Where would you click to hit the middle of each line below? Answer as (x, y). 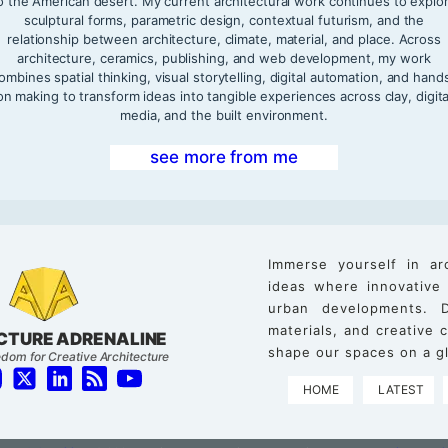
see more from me (224, 156)
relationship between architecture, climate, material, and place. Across (224, 38)
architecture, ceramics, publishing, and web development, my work (224, 57)
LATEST (401, 389)
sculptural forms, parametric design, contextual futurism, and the (224, 19)
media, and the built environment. (224, 114)
